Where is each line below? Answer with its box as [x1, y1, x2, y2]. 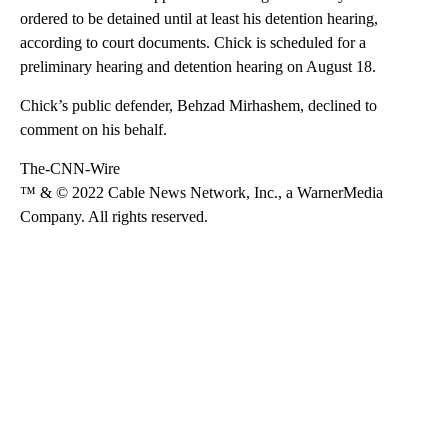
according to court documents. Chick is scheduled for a [20, 33, 366, 51]
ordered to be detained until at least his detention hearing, [20, 9, 378, 27]
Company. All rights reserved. [20, 207, 208, 225]
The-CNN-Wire [20, 159, 120, 177]
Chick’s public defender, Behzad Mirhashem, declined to [20, 96, 377, 114]
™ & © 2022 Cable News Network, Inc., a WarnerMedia [20, 183, 383, 201]
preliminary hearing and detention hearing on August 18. [20, 57, 376, 75]
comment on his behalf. [20, 120, 167, 138]
